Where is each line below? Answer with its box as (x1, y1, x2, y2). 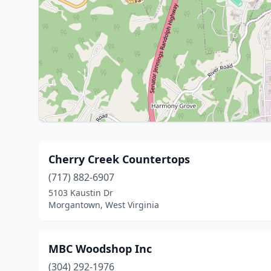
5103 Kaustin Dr (48, 187, 113, 198)
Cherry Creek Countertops (48, 152, 190, 166)
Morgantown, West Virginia (48, 199, 159, 211)
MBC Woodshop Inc (48, 241, 152, 256)
